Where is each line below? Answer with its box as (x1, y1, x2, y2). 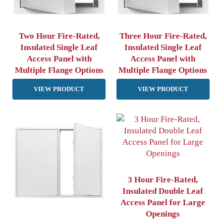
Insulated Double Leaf (122, 186, 204, 196)
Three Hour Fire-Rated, (119, 31, 207, 41)
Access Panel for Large (120, 198, 206, 208)
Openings (146, 209, 180, 219)
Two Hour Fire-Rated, (18, 31, 100, 41)
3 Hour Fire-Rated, (128, 175, 198, 185)
